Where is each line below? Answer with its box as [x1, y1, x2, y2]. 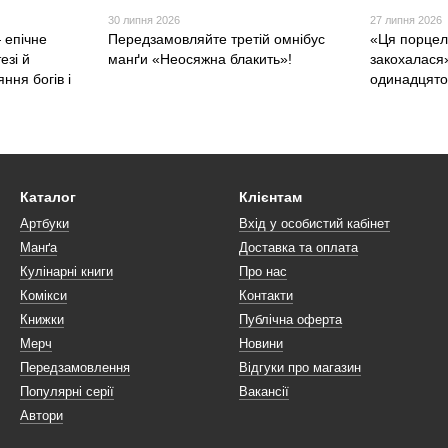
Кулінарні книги [20, 264, 113, 280]
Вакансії [239, 384, 289, 400]
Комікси [20, 288, 67, 304]
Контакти [239, 288, 293, 304]
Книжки [20, 312, 64, 328]
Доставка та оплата [239, 240, 358, 256]
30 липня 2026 [107, 14, 180, 27]
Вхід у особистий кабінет [239, 216, 390, 232]
